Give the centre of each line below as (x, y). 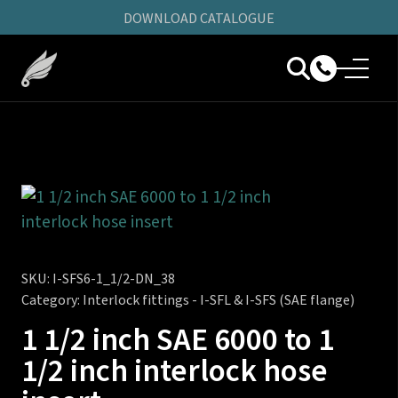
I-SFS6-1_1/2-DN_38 (114, 279)
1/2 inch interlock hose (175, 372)
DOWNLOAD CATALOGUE (199, 19)
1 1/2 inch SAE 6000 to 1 (178, 341)
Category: (52, 301)
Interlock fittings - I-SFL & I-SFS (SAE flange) (219, 301)
